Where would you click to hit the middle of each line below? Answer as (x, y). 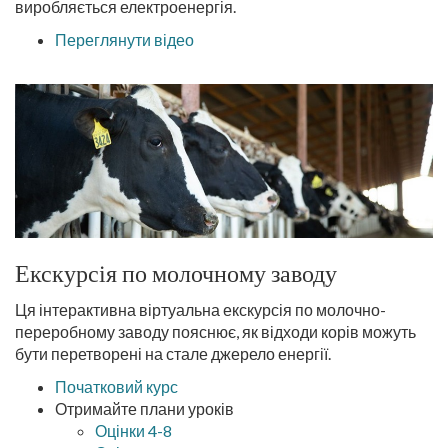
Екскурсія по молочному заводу (176, 273)
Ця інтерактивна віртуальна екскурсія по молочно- (200, 309)
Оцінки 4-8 (133, 430)
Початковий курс (116, 386)
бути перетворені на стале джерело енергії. (174, 353)
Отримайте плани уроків (144, 408)
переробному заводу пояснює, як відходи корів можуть (215, 331)
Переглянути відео (124, 39)
